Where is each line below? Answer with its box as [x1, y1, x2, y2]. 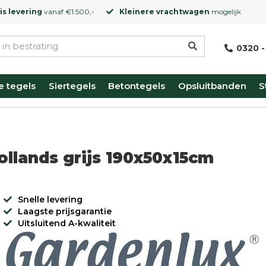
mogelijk [210, 7, 241, 16]
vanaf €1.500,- [42, 7, 94, 16]
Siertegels [48, 80, 96, 91]
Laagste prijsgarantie [17, 206, 112, 217]
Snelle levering [17, 194, 83, 205]
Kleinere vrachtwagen [119, 7, 210, 16]
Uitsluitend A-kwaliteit [17, 218, 116, 229]
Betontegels [108, 80, 166, 91]
